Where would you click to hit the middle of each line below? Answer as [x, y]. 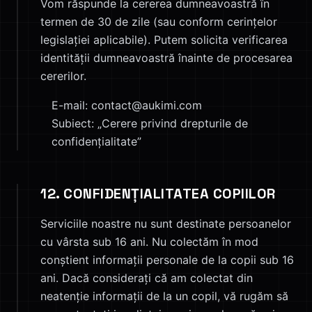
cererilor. [63, 76]
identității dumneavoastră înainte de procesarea [166, 58]
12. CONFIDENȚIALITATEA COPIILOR [158, 194]
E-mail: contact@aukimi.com [127, 105]
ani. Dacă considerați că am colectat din [147, 278]
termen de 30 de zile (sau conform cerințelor [159, 22]
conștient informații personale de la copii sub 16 [167, 260]
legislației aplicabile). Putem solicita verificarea [164, 40]
